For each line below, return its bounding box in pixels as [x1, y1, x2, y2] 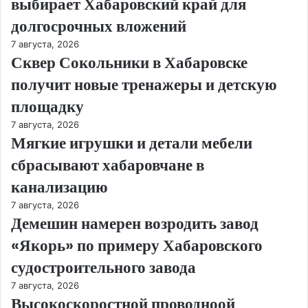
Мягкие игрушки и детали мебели [11, 132, 252, 155]
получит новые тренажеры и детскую [11, 74, 277, 96]
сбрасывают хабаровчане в [11, 154, 204, 177]
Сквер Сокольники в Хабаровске [11, 52, 247, 74]
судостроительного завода [11, 256, 196, 279]
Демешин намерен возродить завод [11, 212, 258, 235]
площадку [11, 96, 84, 118]
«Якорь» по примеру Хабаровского [11, 234, 263, 257]
